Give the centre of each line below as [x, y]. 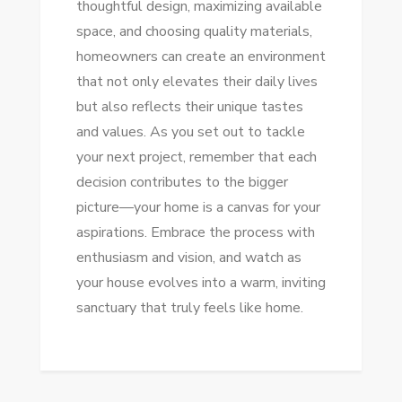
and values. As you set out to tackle [190, 132]
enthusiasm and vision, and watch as [188, 258]
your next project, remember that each [196, 157]
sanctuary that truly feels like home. [189, 308]
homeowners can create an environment [201, 57]
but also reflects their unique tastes [189, 107]
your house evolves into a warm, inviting [201, 283]
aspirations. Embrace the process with [195, 232]
